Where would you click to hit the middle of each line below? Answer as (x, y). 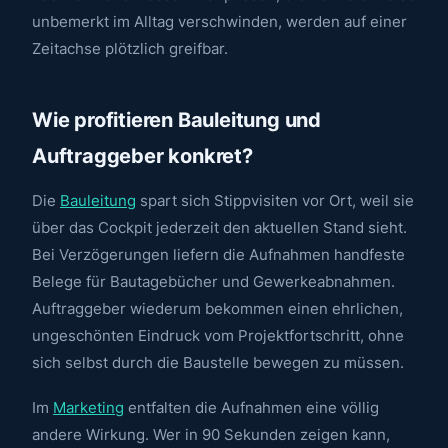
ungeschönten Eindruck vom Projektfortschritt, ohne (218, 336)
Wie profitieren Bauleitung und (177, 119)
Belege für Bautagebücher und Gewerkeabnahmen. (213, 282)
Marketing (88, 407)
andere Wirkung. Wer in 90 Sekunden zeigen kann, (211, 434)
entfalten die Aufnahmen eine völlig (251, 407)
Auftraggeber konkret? (142, 155)
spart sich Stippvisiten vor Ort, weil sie (275, 201)
